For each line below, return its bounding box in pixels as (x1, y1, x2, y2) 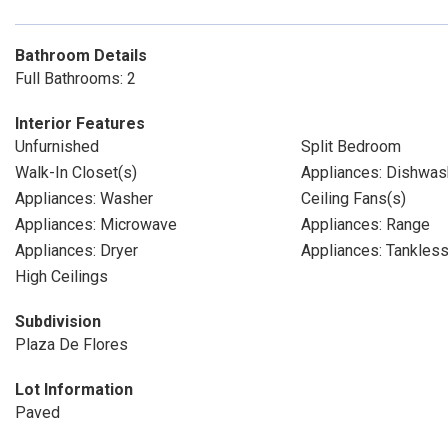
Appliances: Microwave (15, 215, 177, 234)
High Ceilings (15, 267, 108, 286)
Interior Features (15, 114, 145, 133)
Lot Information (15, 380, 133, 399)
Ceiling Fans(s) (300, 189, 406, 208)
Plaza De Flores (15, 335, 128, 354)
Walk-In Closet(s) (15, 163, 137, 182)
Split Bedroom (300, 137, 401, 156)
